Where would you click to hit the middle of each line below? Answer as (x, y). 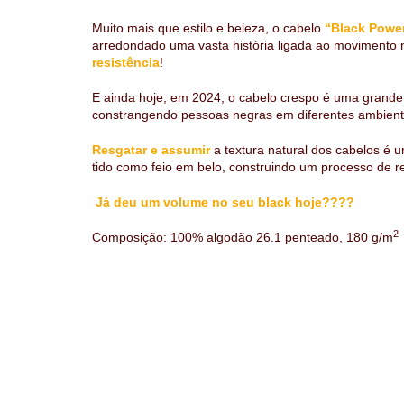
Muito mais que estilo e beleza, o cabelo (207, 28)
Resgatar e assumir (151, 150)
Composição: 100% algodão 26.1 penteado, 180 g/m (243, 237)
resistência (126, 62)
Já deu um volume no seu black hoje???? (225, 202)
